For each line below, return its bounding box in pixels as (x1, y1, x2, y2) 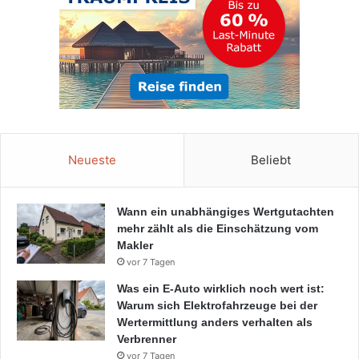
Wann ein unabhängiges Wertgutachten (117, 204, 334, 218)
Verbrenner (117, 332, 176, 345)
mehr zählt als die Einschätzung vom (117, 221, 318, 235)
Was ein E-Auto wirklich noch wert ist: (117, 281, 325, 295)
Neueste (67, 151, 116, 167)
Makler (117, 238, 153, 252)
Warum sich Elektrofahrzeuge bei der (117, 298, 317, 312)
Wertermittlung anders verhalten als (117, 315, 313, 329)
